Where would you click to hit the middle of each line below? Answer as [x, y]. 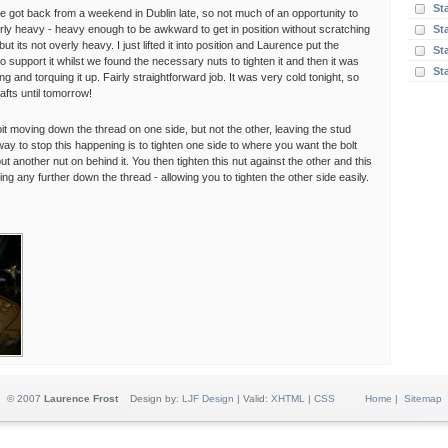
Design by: [149, 398]
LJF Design [207, 398]
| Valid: [252, 398]
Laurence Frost [80, 398]
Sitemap [422, 398]
